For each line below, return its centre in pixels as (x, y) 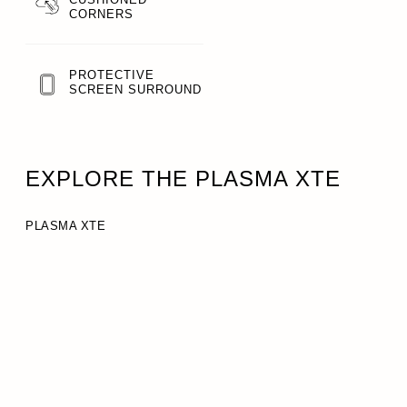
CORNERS (101, 14)
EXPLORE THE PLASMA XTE (183, 179)
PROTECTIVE (112, 75)
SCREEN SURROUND (135, 89)
